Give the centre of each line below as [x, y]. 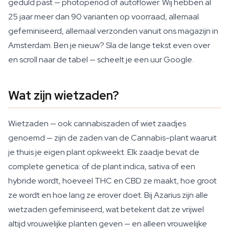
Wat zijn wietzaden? [64, 95]
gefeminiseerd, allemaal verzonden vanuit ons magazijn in [113, 31]
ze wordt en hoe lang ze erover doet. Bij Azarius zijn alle [108, 195]
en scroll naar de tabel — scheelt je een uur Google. [101, 60]
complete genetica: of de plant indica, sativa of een [102, 166]
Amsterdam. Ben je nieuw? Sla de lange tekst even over [109, 45]
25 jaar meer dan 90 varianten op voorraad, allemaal [104, 17]
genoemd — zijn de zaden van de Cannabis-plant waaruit [112, 138]
